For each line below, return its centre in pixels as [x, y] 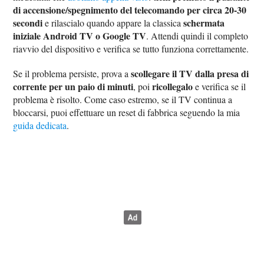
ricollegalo [173, 87]
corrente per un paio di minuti [73, 87]
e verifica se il [220, 87]
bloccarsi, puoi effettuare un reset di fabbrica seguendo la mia [127, 113]
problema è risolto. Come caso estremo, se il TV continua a [123, 100]
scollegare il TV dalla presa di [190, 74]
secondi [28, 23]
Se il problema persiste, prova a [72, 74]
